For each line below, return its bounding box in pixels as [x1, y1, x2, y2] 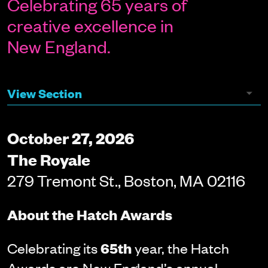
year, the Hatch [131, 239, 229, 257]
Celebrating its [7, 239, 100, 257]
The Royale [7, 148, 90, 169]
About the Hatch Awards [7, 205, 172, 224]
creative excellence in [7, 14, 173, 36]
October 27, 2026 [7, 126, 134, 148]
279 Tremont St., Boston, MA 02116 [7, 170, 245, 190]
